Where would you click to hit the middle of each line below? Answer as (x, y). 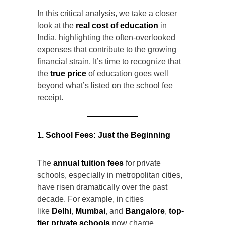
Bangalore (145, 211)
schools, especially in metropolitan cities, (110, 175)
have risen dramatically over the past (102, 187)
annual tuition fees (88, 163)
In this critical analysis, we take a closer (107, 14)
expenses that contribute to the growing (107, 50)
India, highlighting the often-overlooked (106, 38)
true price (68, 74)
